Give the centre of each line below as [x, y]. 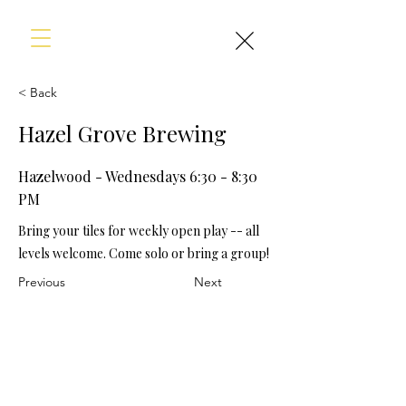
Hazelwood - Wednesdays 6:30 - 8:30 [138, 176]
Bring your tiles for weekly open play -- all [139, 231]
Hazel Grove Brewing [122, 133]
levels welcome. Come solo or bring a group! [144, 253]
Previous [42, 282]
